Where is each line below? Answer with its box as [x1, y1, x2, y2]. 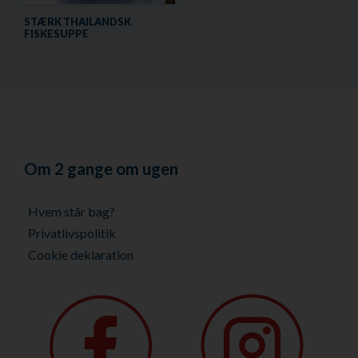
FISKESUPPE [24, 27, 89, 41]
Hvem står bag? [28, 204, 115, 220]
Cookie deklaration [28, 247, 133, 263]
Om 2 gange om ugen [24, 158, 178, 179]
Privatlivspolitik [28, 225, 116, 241]
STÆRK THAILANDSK [24, 15, 131, 29]
